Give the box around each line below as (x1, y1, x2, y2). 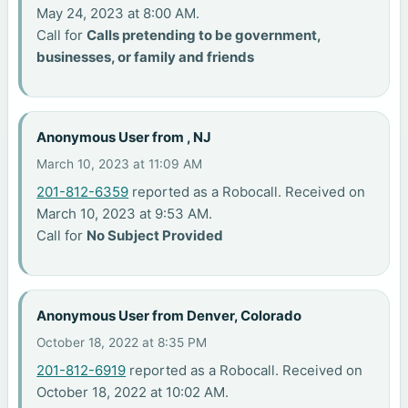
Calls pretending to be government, (87, 26, 321, 45)
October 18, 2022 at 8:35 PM (36, 335, 208, 351)
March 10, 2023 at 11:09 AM (36, 157, 203, 172)
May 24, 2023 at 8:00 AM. (36, 5, 200, 23)
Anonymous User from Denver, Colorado (36, 306, 302, 324)
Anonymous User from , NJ (36, 127, 212, 146)
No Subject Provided (87, 227, 224, 245)
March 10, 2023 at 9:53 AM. (36, 205, 213, 223)
